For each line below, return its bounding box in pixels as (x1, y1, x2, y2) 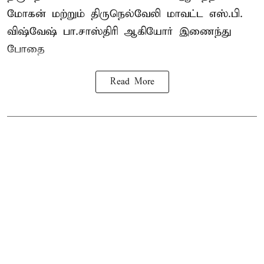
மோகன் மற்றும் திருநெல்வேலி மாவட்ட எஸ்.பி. (7, 6, 243, 21)
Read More (110, 76, 154, 87)
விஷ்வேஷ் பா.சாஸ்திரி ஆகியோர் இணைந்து (7, 24, 231, 38)
